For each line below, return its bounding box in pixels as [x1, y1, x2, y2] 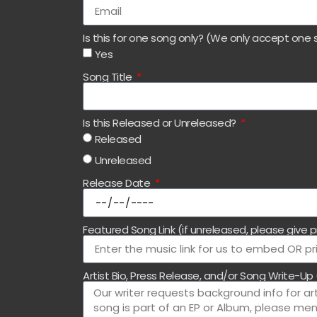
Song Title [83, 69, 134, 84]
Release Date [83, 175, 153, 190]
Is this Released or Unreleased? [83, 115, 239, 130]
